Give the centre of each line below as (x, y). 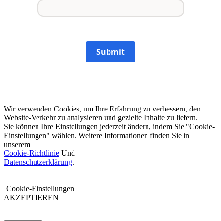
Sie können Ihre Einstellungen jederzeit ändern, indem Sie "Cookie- (109, 126)
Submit (110, 52)
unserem (17, 144)
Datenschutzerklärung (38, 162)
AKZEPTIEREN (31, 197)
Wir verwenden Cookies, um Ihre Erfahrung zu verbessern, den (102, 109)
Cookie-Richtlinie (32, 153)
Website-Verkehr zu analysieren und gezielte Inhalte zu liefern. (101, 117)
